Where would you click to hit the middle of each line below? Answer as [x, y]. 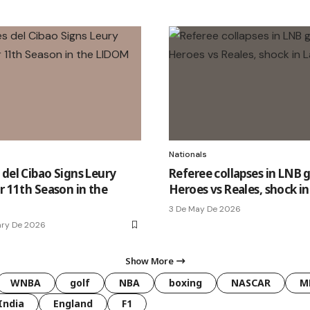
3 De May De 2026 [205, 209]
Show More [149, 261]
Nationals [188, 154]
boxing [185, 282]
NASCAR [251, 282]
